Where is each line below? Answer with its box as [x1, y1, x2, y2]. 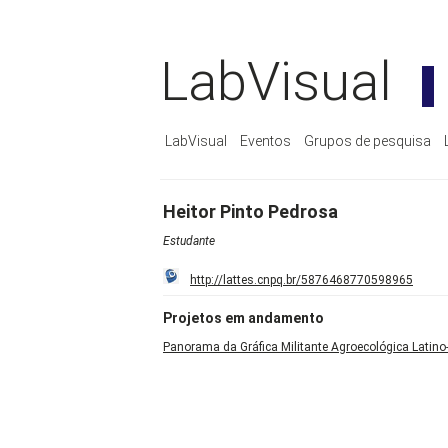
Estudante [163, 234, 215, 249]
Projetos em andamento [163, 310, 324, 327]
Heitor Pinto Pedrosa [163, 201, 338, 223]
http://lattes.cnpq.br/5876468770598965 [190, 273, 413, 288]
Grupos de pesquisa [304, 133, 431, 149]
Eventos [240, 133, 291, 149]
